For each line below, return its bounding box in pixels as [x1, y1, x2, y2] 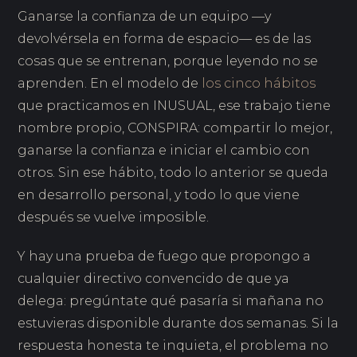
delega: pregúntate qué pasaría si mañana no [18, 293, 324, 309]
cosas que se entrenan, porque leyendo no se [18, 53, 319, 69]
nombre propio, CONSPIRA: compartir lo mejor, [18, 120, 333, 135]
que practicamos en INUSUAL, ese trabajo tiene [18, 97, 331, 113]
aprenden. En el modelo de [18, 75, 202, 91]
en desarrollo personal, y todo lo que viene [18, 186, 300, 202]
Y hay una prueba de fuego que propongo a [18, 249, 312, 265]
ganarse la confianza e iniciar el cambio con [18, 142, 311, 158]
